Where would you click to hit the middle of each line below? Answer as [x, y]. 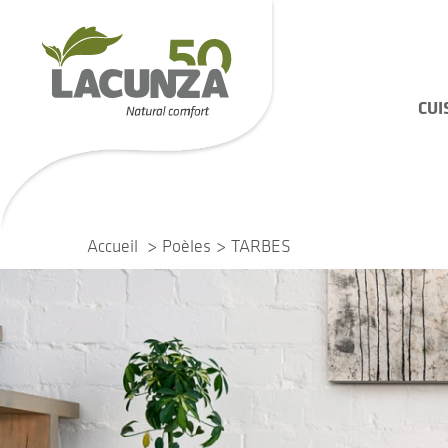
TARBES [261, 245]
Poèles [186, 245]
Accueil [112, 245]
